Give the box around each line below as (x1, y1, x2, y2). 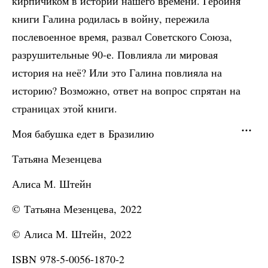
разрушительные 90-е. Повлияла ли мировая (12, 47, 218, 62)
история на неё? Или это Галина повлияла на (12, 65, 222, 80)
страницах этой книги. (12, 101, 117, 115)
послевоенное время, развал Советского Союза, (12, 29, 232, 44)
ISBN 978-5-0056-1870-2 (12, 252, 124, 266)
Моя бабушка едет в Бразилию (12, 126, 154, 141)
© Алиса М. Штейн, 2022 (12, 227, 132, 241)
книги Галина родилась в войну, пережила (12, 11, 209, 26)
